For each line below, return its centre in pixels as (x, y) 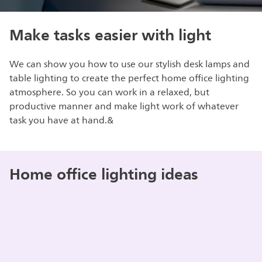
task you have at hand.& (63, 120)
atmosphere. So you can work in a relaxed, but (110, 92)
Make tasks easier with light (111, 35)
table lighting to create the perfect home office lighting (130, 78)
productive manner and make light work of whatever (124, 106)
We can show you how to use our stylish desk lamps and (130, 64)
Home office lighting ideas (104, 174)
